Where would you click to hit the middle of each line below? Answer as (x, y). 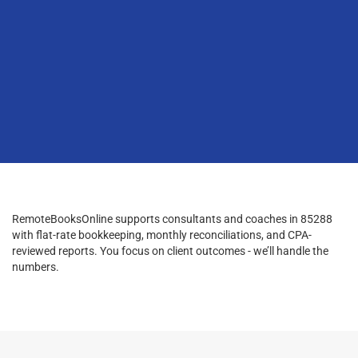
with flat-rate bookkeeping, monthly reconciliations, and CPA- (162, 235)
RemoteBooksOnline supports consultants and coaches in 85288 (172, 219)
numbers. (36, 267)
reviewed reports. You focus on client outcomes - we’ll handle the (170, 251)
